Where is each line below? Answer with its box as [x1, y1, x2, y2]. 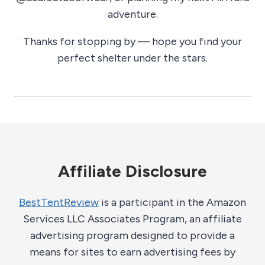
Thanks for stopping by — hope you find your [23, 35, 242, 49]
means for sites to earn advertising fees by [30, 245, 235, 259]
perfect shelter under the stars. [57, 51, 208, 65]
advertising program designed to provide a [30, 229, 235, 243]
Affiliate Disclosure [58, 161, 207, 182]
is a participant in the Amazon [99, 196, 246, 209]
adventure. [107, 8, 158, 21]
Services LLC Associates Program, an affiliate [23, 212, 242, 226]
